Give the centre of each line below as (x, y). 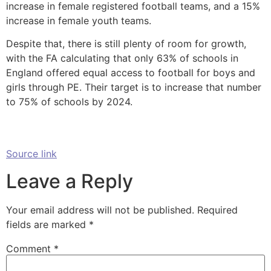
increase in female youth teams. (79, 20)
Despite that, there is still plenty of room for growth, (126, 43)
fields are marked (47, 224)
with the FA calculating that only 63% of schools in (122, 58)
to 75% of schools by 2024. (69, 101)
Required (217, 210)
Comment (30, 248)
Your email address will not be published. (100, 210)
